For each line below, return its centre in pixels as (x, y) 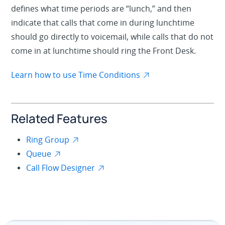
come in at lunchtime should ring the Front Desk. (104, 50)
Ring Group (48, 139)
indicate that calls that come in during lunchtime (103, 22)
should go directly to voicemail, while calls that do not (113, 36)
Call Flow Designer (61, 167)
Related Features (60, 118)
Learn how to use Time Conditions (76, 75)
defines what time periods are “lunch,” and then (101, 8)
